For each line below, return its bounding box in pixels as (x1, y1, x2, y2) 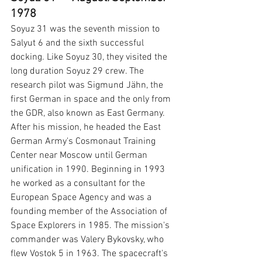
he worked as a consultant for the (11, 178, 147, 190)
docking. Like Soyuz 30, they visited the (11, 51, 170, 64)
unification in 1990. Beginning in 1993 (11, 164, 167, 176)
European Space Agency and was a (11, 192, 154, 204)
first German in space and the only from (11, 94, 173, 106)
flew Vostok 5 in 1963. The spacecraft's (11, 248, 170, 260)
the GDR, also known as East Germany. (11, 108, 167, 120)
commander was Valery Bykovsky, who (11, 234, 166, 246)
